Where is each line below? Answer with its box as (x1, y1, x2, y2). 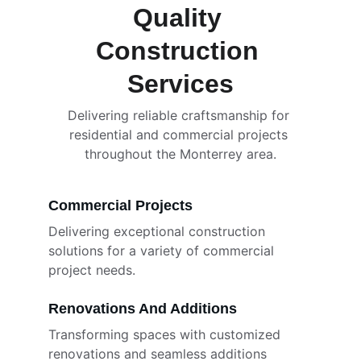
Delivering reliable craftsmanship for (68, 107, 293, 123)
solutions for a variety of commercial (48, 243, 278, 259)
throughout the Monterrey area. (85, 146, 276, 162)
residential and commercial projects (69, 127, 292, 143)
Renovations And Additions (48, 301, 237, 317)
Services (127, 69, 234, 98)
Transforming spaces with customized (48, 326, 284, 342)
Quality (132, 3, 229, 32)
